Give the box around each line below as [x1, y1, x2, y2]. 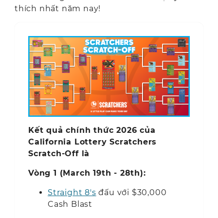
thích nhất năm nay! [15, 3, 101, 13]
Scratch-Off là [28, 148, 90, 158]
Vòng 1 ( [28, 168, 63, 178]
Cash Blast [48, 199, 93, 209]
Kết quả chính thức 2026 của [28, 125, 156, 135]
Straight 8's [48, 187, 96, 197]
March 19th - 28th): [63, 168, 146, 178]
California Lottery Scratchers [28, 137, 157, 146]
